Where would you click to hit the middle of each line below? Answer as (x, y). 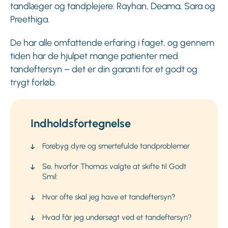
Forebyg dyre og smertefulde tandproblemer (116, 146)
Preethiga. (30, 20)
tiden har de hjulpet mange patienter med (94, 56)
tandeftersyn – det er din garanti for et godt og (104, 69)
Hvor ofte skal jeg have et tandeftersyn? (109, 197)
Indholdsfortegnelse (81, 124)
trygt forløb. (33, 83)
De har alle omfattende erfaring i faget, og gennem (112, 43)
